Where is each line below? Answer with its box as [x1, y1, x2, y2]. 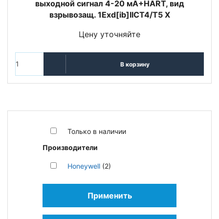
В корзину [120, 60, 150, 68]
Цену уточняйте [79, 29, 140, 39]
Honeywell [67, 162, 100, 170]
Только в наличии [67, 127, 126, 135]
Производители [43, 143, 98, 152]
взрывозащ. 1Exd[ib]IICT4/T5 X [49, 10, 170, 20]
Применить [87, 191, 132, 200]
